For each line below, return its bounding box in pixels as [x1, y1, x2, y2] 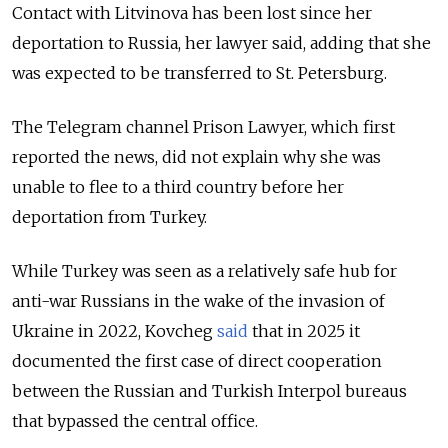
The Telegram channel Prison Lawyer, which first [12, 117, 395, 138]
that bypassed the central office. [12, 411, 262, 432]
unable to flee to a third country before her [12, 177, 344, 198]
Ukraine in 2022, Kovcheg [12, 321, 217, 342]
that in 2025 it [248, 321, 360, 342]
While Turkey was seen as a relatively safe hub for [12, 261, 397, 282]
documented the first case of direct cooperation [12, 351, 382, 372]
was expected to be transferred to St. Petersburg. [12, 63, 387, 84]
